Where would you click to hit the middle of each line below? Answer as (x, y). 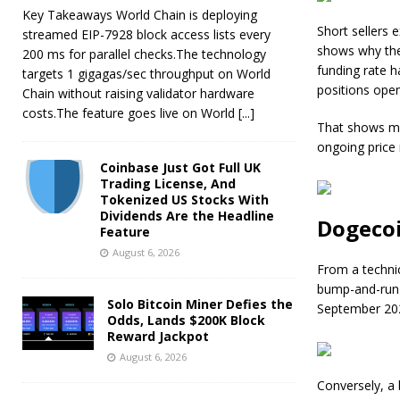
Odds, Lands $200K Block (186, 320)
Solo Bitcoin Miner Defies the (200, 304)
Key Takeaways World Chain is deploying (140, 14)
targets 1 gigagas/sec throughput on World (146, 73)
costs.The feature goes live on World (130, 112)
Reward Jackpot (158, 336)
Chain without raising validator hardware (138, 93)
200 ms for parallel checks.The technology (144, 54)
